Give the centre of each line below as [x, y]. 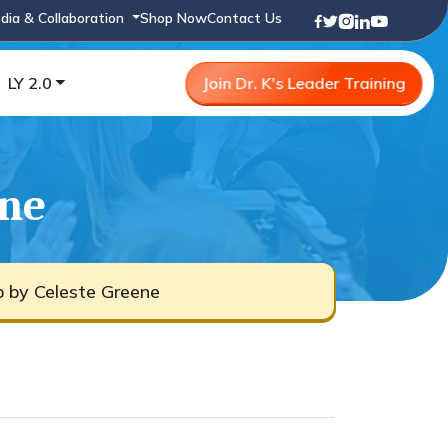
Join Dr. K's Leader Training [304, 83]
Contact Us [244, 18]
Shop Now [173, 18]
